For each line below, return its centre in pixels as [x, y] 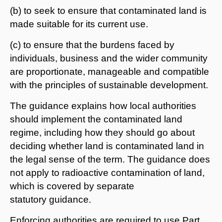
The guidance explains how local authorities [103, 106]
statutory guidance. [51, 199]
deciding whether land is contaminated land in [107, 146]
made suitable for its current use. [79, 24]
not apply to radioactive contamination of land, [107, 172]
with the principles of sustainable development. [109, 85]
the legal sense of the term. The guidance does [110, 159]
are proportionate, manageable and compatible [110, 71]
